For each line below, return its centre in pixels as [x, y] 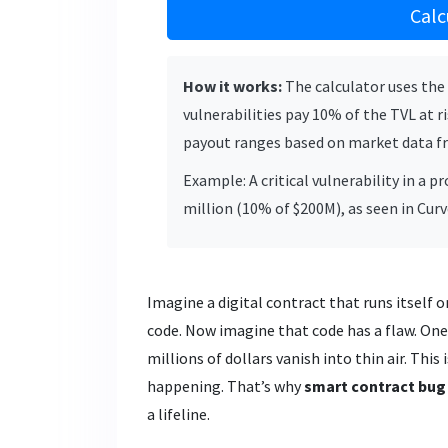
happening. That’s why [225, 385]
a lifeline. [178, 413]
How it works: [232, 85]
